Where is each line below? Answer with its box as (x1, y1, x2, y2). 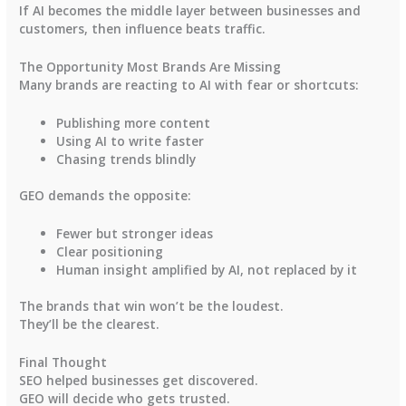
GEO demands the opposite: (19, 187, 192, 205)
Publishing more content (56, 113, 211, 131)
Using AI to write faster (56, 131, 205, 150)
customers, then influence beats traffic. (19, 19, 266, 37)
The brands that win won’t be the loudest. (19, 297, 285, 315)
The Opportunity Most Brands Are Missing (19, 57, 282, 75)
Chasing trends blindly (56, 150, 197, 168)
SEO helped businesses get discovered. (19, 372, 259, 390)
